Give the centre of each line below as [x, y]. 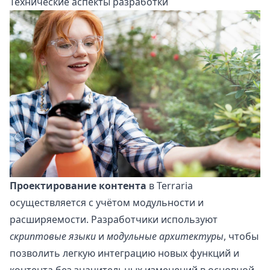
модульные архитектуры [165, 237]
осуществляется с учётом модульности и [107, 203]
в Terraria [170, 186]
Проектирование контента [78, 186]
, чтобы [241, 237]
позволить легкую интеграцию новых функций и [124, 253]
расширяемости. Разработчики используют [114, 220]
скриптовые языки [53, 237]
